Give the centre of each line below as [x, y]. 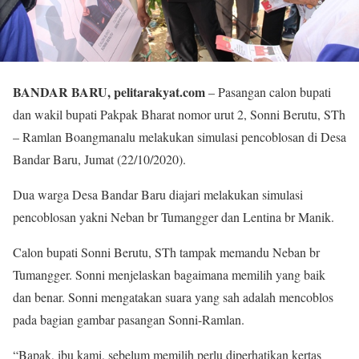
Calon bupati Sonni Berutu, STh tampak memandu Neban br [166, 252]
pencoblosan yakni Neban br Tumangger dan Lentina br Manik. [173, 216]
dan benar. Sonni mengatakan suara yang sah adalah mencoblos [173, 296]
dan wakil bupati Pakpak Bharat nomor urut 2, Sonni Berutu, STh [179, 114]
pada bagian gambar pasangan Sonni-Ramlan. [129, 319]
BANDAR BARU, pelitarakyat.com [109, 91]
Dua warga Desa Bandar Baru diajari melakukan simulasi [158, 194]
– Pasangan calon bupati [268, 91]
